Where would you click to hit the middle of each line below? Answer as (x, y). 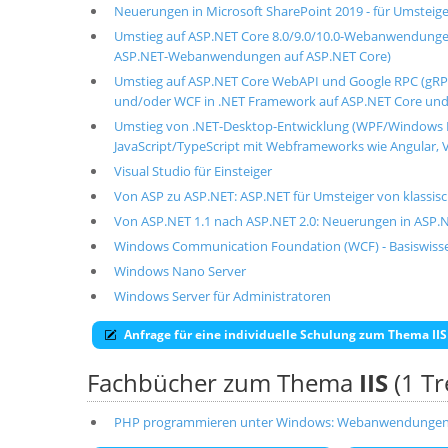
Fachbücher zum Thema (223, 382)
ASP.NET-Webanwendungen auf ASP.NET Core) (252, 56)
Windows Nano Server (179, 271)
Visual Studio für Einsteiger (192, 171)
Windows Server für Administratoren (222, 296)
